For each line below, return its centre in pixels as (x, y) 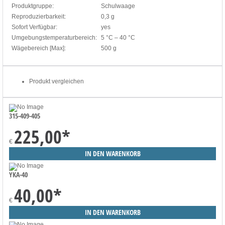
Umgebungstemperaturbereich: (54, 37)
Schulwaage (118, 6)
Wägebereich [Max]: (39, 48)
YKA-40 (18, 174)
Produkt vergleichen (57, 81)
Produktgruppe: (33, 6)
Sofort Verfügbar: (34, 27)
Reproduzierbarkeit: (39, 16)
